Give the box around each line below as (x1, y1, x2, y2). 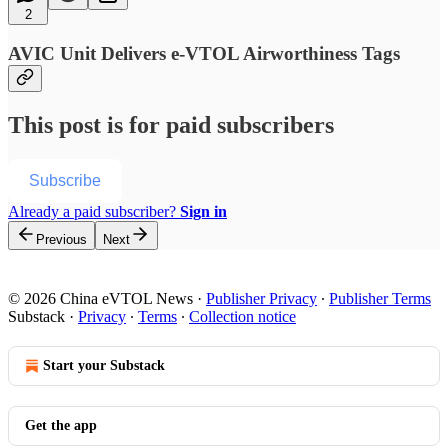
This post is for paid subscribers (8, 112, 334, 139)
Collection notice (189, 308, 296, 326)
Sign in (180, 203, 227, 221)
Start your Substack (43, 358, 165, 374)
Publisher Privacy (206, 290, 317, 308)
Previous (36, 232, 87, 248)
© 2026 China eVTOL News (8, 290, 193, 308)
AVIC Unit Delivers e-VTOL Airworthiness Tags (8, 43, 400, 65)
